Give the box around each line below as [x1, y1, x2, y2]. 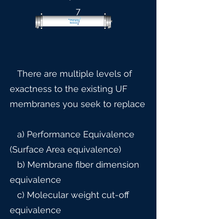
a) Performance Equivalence [10, 129, 134, 139]
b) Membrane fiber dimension [10, 159, 139, 170]
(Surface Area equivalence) [10, 144, 121, 154]
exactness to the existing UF [10, 84, 128, 94]
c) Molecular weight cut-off [10, 190, 129, 200]
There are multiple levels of [10, 68, 132, 79]
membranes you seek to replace [10, 99, 145, 109]
